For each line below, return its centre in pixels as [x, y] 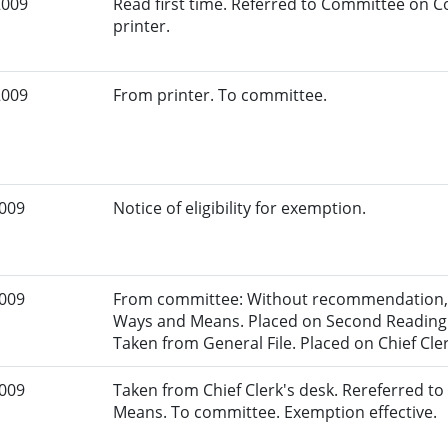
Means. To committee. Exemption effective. [275, 412]
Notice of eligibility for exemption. [240, 208]
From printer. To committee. [220, 95]
